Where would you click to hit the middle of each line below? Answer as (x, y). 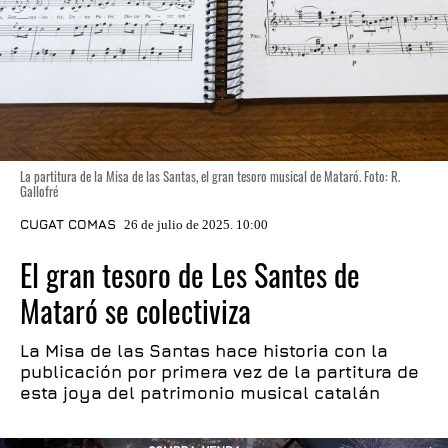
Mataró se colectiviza (135, 310)
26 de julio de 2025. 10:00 (196, 224)
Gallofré (39, 191)
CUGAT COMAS (68, 224)
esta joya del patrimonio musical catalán (200, 393)
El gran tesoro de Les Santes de (190, 274)
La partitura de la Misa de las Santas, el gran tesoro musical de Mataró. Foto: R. (210, 176)
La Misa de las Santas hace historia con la (204, 351)
